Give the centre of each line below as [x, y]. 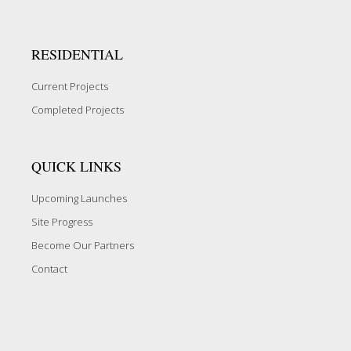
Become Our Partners [83, 245]
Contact [49, 268]
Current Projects [70, 86]
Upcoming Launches [79, 198]
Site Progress [62, 221]
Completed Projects [78, 109]
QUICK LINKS [76, 166]
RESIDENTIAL [77, 54]
